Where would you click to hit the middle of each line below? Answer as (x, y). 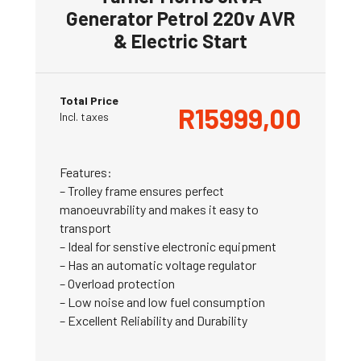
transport (85, 227)
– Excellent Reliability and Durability (154, 320)
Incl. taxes (84, 116)
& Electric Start (180, 40)
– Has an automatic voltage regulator (158, 264)
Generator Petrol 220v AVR (180, 18)
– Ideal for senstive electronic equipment (168, 246)
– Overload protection (117, 283)
